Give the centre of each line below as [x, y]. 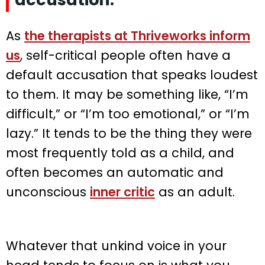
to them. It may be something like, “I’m [127, 94]
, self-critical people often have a [125, 55]
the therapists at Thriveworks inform [137, 35]
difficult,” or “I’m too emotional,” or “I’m [128, 114]
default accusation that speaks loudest [132, 75]
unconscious [48, 192]
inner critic [122, 192]
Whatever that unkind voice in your [116, 245]
